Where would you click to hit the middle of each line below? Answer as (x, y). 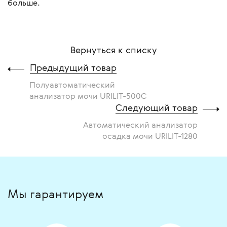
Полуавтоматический (72, 85)
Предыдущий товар (73, 68)
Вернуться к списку (113, 50)
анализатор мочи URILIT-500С (88, 96)
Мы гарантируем (55, 194)
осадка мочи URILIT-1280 (150, 136)
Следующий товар (157, 108)
